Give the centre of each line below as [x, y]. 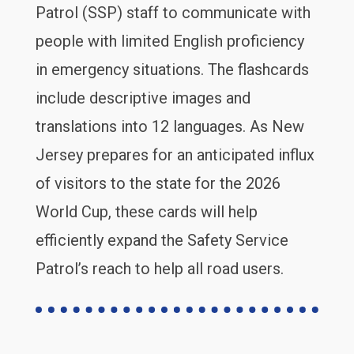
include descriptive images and [143, 98]
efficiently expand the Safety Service [162, 240]
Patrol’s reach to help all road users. [159, 269]
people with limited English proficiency [169, 41]
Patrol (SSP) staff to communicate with [173, 13]
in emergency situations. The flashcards [172, 70]
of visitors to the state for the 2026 [158, 183]
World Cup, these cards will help [146, 212]
